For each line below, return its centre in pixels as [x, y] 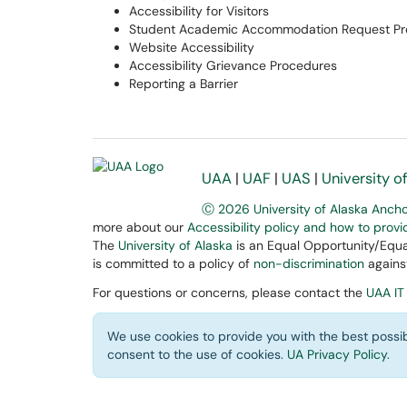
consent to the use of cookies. [197, 354]
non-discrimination [309, 263]
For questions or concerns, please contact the [229, 293]
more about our [140, 227]
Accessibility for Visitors [199, 11]
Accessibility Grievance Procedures [233, 65]
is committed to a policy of [173, 263]
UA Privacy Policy [337, 354]
